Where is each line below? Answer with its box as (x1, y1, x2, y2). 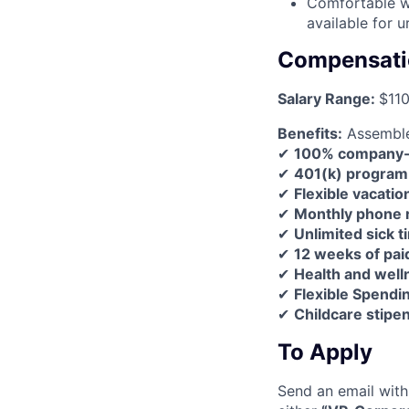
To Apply (278, 339, 372, 366)
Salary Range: (278, 89, 379, 109)
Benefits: (278, 124, 342, 143)
